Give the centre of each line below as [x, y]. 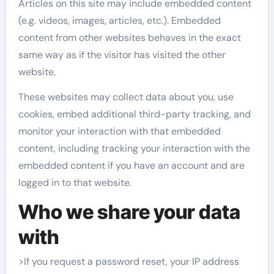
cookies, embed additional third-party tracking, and [134, 114]
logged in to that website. [75, 182]
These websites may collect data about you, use [126, 97]
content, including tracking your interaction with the [134, 148]
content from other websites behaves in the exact [129, 37]
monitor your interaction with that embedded [119, 131]
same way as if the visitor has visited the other [122, 54]
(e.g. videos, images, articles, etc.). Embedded [119, 20]
